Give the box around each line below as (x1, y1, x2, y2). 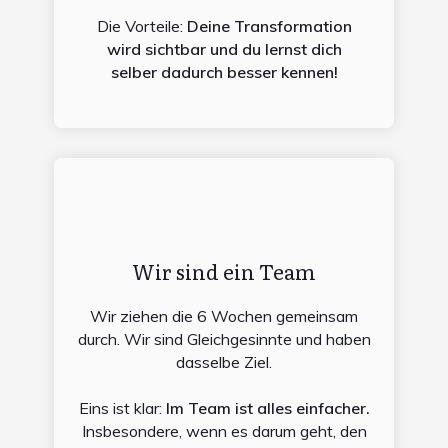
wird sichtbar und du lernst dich (106, 38, 342, 59)
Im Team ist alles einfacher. (165, 397, 370, 418)
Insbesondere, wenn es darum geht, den (81, 420, 367, 441)
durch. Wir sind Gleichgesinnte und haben (77, 328, 371, 349)
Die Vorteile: (96, 15, 187, 36)
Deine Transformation (186, 15, 352, 36)
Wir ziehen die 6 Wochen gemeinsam (90, 305, 358, 326)
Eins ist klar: (78, 397, 166, 418)
